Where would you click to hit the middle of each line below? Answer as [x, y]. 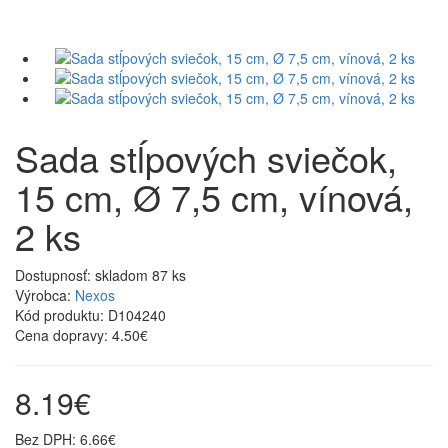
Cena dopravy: [63, 334]
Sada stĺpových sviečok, [206, 157]
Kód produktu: [61, 314]
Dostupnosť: [55, 274]
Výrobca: [45, 294]
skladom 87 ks [140, 274]
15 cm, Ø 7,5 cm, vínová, [214, 196]
